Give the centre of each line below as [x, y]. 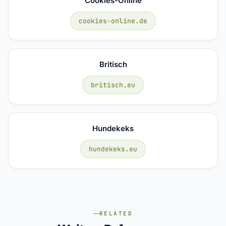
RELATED [116, 213]
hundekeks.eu [113, 149]
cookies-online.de [113, 21]
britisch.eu [113, 85]
